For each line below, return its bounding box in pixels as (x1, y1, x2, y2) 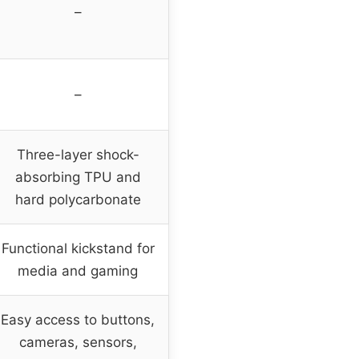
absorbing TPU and (14, 168, 141, 185)
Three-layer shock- (16, 146, 139, 163)
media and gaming (18, 262, 138, 279)
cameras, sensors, (18, 333, 137, 350)
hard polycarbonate (14, 191, 141, 208)
